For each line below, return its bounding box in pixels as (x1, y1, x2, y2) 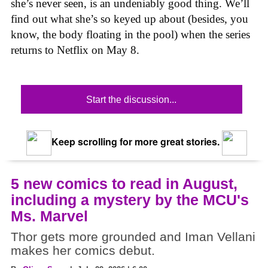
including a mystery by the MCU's (11, 191, 249, 208)
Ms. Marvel (11, 207, 88, 224)
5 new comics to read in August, (11, 175, 237, 192)
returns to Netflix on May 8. (11, 44, 139, 57)
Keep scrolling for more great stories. (48, 134, 220, 148)
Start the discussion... (86, 94, 177, 105)
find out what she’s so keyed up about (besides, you (11, 13, 248, 26)
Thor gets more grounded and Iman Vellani (11, 229, 255, 244)
